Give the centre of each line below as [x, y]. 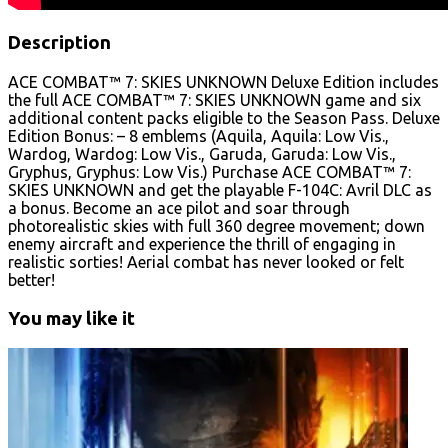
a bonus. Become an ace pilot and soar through [179, 207]
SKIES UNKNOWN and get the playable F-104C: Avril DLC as [220, 189]
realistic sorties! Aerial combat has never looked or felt [206, 261]
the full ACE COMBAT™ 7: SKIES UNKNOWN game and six [214, 99]
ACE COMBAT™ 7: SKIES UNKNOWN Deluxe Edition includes [223, 81]
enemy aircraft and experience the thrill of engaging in [202, 243]
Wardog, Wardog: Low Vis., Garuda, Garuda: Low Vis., [202, 153]
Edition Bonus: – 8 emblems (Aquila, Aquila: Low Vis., [198, 135]
